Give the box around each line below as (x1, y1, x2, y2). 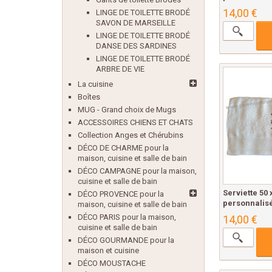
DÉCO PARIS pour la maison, (78, 212, 176, 222)
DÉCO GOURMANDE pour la (78, 236, 174, 245)
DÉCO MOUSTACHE (78, 259, 146, 268)
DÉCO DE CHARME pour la (78, 143, 169, 152)
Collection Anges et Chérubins (78, 131, 183, 140)
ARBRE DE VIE (96, 64, 144, 73)
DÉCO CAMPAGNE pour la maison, (78, 166, 197, 175)
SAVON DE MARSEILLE (96, 18, 175, 27)
